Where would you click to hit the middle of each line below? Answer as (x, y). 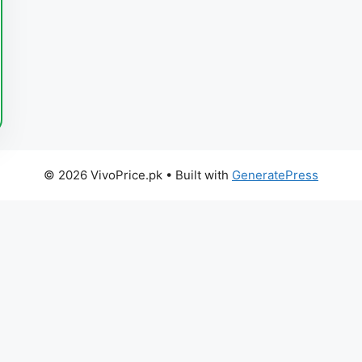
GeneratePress (275, 175)
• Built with (197, 175)
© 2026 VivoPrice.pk (103, 175)
